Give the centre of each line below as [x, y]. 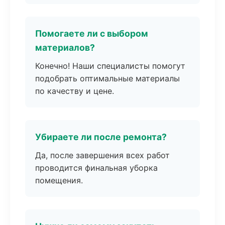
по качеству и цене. [75, 91]
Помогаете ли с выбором [92, 33]
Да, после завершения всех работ [102, 155]
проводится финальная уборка [96, 168]
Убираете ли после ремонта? [101, 137]
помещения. [59, 180]
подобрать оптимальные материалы [107, 78]
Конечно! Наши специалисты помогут [110, 66]
